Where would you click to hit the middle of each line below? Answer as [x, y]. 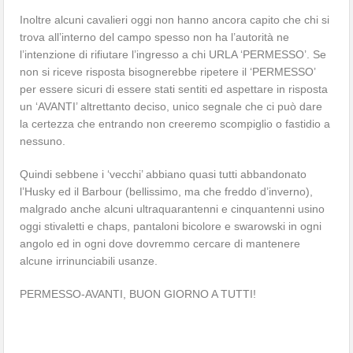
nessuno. [43, 141]
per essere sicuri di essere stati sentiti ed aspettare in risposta [174, 89]
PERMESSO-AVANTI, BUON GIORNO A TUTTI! [138, 294]
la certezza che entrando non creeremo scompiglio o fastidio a [175, 123]
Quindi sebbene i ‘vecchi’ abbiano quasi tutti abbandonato [163, 174]
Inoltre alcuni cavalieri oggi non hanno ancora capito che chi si [175, 19]
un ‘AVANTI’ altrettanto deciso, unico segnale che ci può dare [171, 106]
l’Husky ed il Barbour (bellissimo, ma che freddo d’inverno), [167, 191]
